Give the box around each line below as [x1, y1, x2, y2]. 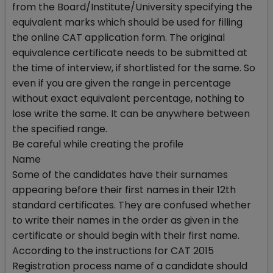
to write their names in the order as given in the [12, 213, 239, 227]
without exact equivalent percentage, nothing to [12, 91, 244, 105]
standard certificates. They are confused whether [12, 198, 251, 212]
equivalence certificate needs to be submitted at [12, 46, 247, 60]
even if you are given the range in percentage [12, 76, 231, 90]
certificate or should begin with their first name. [12, 229, 239, 243]
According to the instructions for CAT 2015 [12, 244, 214, 258]
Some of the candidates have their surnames [12, 168, 228, 182]
